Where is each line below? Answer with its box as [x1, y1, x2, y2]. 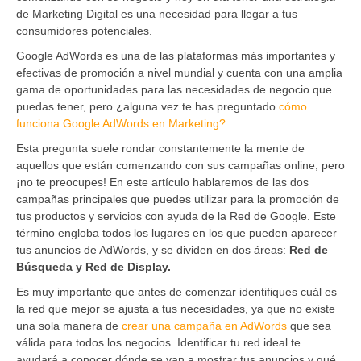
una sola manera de [16, 318, 122, 332]
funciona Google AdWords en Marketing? [16, 116, 226, 130]
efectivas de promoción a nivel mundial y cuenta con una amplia [16, 65, 342, 79]
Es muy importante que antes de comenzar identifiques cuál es [16, 284, 337, 298]
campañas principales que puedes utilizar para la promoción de [16, 192, 339, 205]
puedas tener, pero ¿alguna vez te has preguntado [16, 99, 279, 113]
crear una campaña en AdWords [122, 318, 290, 332]
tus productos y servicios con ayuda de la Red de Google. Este [16, 209, 336, 222]
